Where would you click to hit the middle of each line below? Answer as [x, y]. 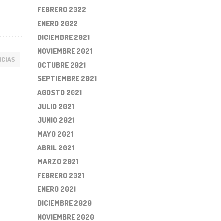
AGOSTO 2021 [60, 92]
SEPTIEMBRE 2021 [67, 79]
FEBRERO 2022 [62, 10]
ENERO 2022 [58, 23]
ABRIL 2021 [56, 148]
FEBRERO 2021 [61, 175]
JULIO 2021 [56, 106]
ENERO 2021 [57, 189]
